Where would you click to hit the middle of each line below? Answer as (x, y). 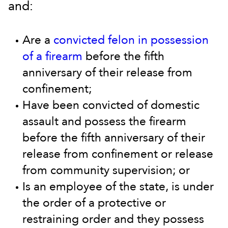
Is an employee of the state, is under (118, 187)
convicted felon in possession (131, 40)
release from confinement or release (118, 154)
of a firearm (52, 56)
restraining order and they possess (113, 219)
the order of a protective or (94, 203)
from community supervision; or (106, 170)
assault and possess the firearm (104, 121)
